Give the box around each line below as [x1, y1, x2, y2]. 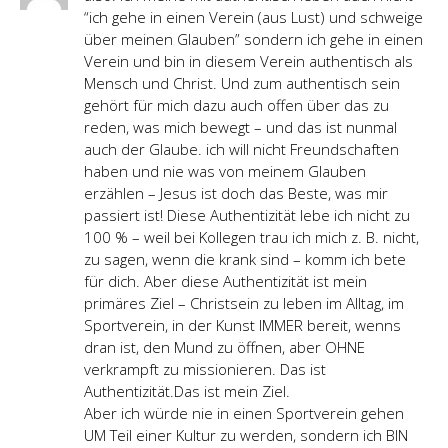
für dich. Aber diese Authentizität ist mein [84, 270, 367, 291]
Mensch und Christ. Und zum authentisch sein [84, 72, 400, 93]
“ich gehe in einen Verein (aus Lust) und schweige [84, 6, 423, 27]
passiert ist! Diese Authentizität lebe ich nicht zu [84, 204, 410, 225]
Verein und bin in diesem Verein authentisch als [84, 50, 413, 71]
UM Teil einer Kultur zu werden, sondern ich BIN [84, 424, 408, 445]
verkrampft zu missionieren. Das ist [84, 358, 326, 379]
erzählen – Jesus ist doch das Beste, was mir [84, 182, 388, 203]
